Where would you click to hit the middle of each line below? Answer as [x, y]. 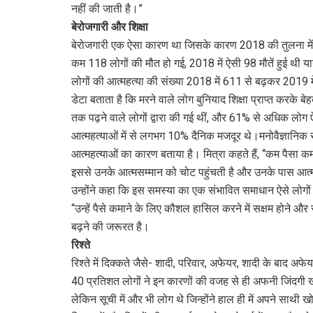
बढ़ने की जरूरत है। [110, 226]
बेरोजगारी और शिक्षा [110, 27]
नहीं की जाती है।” [107, 8]
